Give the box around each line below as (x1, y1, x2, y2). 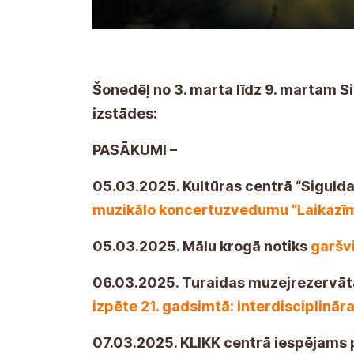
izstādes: (92, 104, 157, 122)
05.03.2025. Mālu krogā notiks (92, 237, 311, 254)
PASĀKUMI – (92, 141, 177, 158)
